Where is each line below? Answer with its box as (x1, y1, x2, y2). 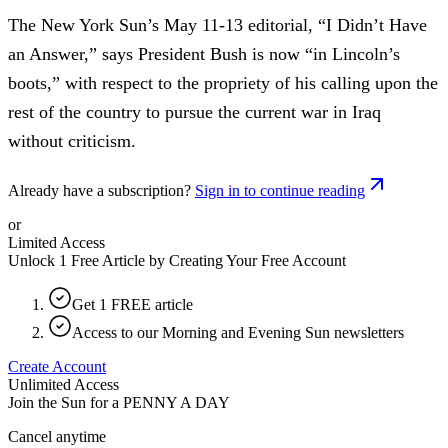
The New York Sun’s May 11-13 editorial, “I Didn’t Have (8, 14, 427, 35)
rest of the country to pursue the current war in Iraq (8, 101, 381, 122)
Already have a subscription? (8, 181, 191, 199)
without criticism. (8, 130, 136, 151)
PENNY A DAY (123, 393, 230, 411)
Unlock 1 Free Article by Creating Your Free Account (8, 251, 346, 269)
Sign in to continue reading (195, 181, 365, 199)
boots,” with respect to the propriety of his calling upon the (8, 72, 438, 93)
